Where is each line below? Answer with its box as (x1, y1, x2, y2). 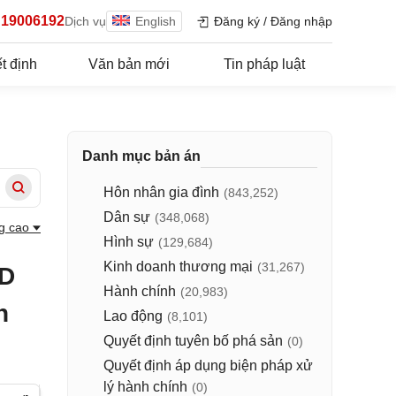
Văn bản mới (88, 57, 170, 72)
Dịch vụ (65, 13, 106, 28)
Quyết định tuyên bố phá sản (103, 333, 283, 348)
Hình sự (103, 234, 154, 249)
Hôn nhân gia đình (103, 185, 219, 200)
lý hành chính (103, 379, 187, 394)
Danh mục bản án (82, 148, 201, 164)
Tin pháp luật (224, 57, 305, 72)
